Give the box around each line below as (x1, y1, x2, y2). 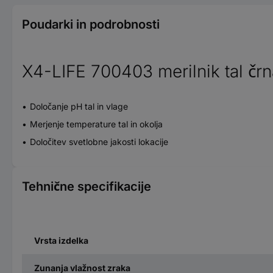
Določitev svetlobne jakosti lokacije (30, 136, 168, 147)
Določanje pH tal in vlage (30, 101, 128, 112)
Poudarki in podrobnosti (22, 16, 160, 32)
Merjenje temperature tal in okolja (30, 118, 163, 129)
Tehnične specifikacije (22, 179, 151, 194)
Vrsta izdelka (34, 235, 88, 246)
